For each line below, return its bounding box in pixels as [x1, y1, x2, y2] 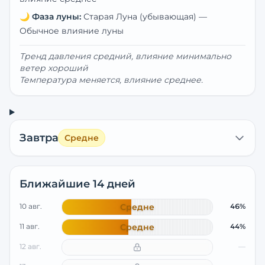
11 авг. [20, 222, 40, 231]
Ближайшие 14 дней [20, 177, 135, 190]
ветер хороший [20, 63, 88, 73]
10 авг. [20, 202, 42, 211]
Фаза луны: [32, 11, 81, 22]
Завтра [20, 131, 59, 144]
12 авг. [20, 242, 41, 251]
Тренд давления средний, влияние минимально [20, 51, 231, 62]
